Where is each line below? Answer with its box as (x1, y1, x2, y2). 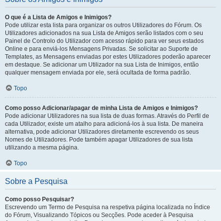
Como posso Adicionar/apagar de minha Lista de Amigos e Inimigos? (5, 105, 198, 111)
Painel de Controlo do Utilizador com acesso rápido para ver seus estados (5, 37, 204, 44)
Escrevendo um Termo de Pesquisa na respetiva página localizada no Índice (5, 204, 210, 211)
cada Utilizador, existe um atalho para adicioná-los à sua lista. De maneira (5, 120, 203, 127)
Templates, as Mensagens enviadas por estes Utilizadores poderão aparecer (5, 53, 211, 60)
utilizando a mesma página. (5, 144, 79, 151)
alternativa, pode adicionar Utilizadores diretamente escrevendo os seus (5, 128, 199, 135)
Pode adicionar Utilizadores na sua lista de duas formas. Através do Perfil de (5, 112, 209, 119)
